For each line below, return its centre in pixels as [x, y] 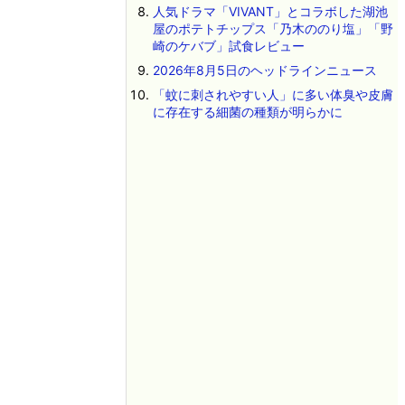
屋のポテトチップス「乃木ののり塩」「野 [273, 28]
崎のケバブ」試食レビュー [228, 46]
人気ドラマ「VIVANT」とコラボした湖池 [270, 11]
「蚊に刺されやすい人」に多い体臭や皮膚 [273, 94]
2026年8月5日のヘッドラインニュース [264, 70]
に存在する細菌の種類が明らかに [247, 112]
